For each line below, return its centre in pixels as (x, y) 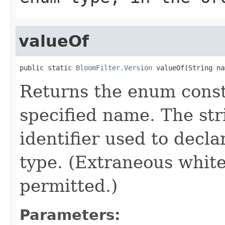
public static (48, 68)
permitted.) (69, 186)
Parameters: (70, 215)
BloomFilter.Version (114, 68)
